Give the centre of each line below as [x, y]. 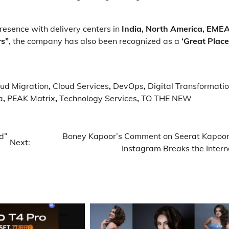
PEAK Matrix [31, 98]
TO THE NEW [166, 98]
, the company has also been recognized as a [95, 41]
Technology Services [98, 98]
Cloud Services [81, 86]
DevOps [128, 86]
